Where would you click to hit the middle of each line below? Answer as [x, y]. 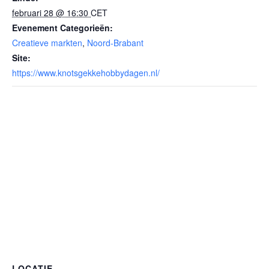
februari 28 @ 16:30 [51, 13]
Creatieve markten [47, 43]
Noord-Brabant [115, 43]
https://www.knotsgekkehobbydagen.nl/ [86, 73]
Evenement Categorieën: [62, 28]
